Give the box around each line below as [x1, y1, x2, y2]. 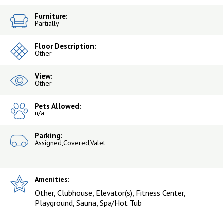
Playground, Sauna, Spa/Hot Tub [35, 198, 142, 208]
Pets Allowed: [35, 101, 81, 111]
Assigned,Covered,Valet [35, 138, 105, 148]
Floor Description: [35, 41, 96, 51]
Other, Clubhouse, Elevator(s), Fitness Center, [35, 188, 185, 198]
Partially [35, 19, 59, 28]
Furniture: [35, 11, 68, 21]
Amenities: [35, 175, 69, 184]
